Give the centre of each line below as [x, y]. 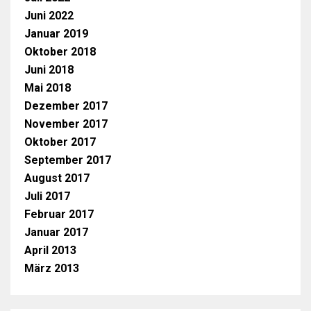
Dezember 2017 [66, 106]
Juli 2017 [47, 196]
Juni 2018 [49, 69]
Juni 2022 [49, 15]
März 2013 [52, 268]
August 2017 [57, 178]
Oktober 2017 [60, 142]
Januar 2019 [56, 33]
